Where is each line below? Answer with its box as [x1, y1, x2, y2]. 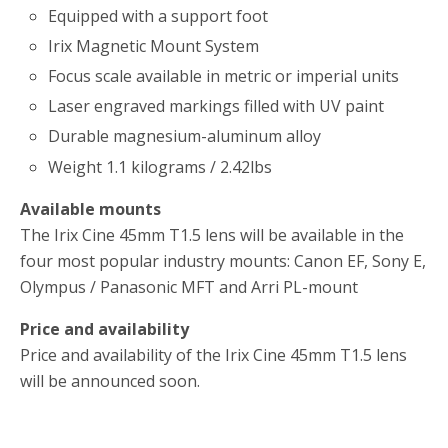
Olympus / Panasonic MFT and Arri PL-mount [20, 275, 358, 298]
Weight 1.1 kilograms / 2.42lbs [48, 155, 273, 178]
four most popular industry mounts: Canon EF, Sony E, [20, 249, 426, 272]
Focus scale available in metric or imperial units [48, 65, 400, 88]
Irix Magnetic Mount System [48, 34, 260, 57]
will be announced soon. [20, 369, 200, 392]
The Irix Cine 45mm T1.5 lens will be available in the [20, 223, 404, 246]
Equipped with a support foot [48, 4, 269, 27]
